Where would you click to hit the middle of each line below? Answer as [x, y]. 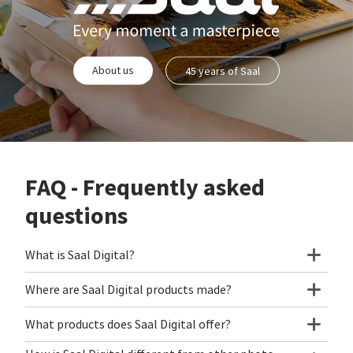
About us [113, 70]
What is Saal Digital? [80, 255]
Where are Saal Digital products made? [128, 290]
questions [76, 216]
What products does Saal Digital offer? [128, 324]
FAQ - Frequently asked [145, 187]
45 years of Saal [223, 71]
